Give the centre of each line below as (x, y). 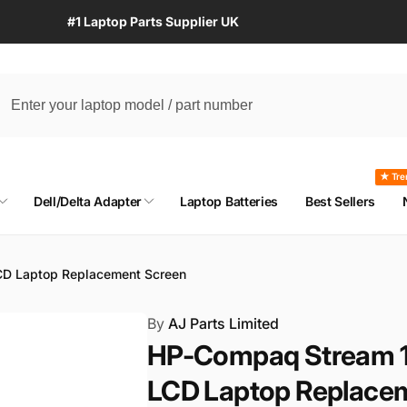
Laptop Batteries (229, 201)
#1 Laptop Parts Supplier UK (153, 21)
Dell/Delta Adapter (88, 201)
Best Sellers (340, 201)
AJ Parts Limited (221, 323)
